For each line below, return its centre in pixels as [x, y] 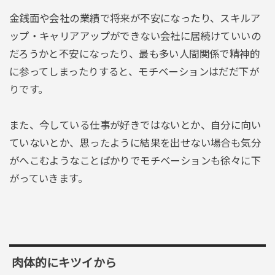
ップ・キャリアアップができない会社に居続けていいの [135, 37]
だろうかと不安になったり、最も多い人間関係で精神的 [134, 54]
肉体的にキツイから [64, 263]
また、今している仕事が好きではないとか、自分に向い [135, 126]
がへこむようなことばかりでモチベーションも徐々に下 [135, 161]
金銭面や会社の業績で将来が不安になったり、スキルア [135, 19]
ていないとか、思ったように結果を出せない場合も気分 [135, 143]
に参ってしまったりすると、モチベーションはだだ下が [134, 72]
